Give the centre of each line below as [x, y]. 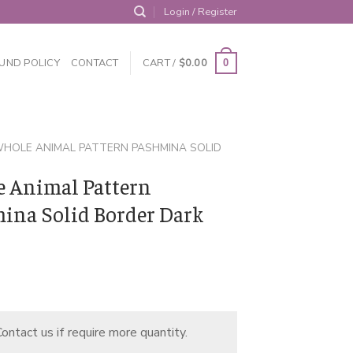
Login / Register [200, 12]
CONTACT [95, 63]
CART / [160, 63]
